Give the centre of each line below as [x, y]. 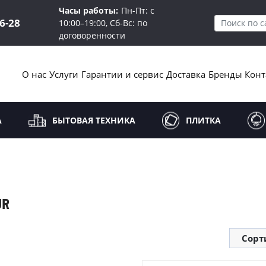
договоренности [92, 35]
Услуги [64, 74]
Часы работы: [88, 10]
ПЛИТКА [203, 120]
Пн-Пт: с [137, 10]
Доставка [186, 74]
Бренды [225, 74]
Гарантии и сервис [122, 74]
